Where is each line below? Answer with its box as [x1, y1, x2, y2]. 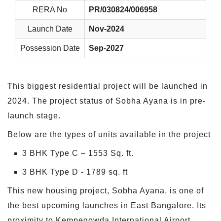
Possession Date [20, 44, 80, 52]
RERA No [33, 5, 67, 14]
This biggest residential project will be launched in [7, 82, 208, 90]
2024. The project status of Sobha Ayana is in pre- [7, 97, 206, 105]
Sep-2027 [89, 44, 124, 52]
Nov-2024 [89, 25, 124, 33]
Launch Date [27, 25, 73, 33]
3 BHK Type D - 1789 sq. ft [22, 168, 128, 176]
